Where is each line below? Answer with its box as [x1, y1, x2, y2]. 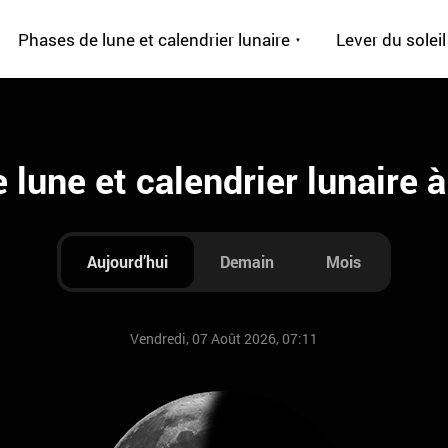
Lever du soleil [336, 27, 446, 51]
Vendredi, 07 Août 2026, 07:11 [130, 329, 318, 348]
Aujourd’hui [87, 251, 168, 272]
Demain [220, 251, 274, 272]
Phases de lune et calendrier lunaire [18, 27, 290, 51]
